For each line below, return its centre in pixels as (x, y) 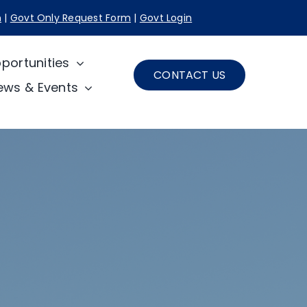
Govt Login (166, 18)
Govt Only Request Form (71, 18)
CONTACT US (190, 75)
